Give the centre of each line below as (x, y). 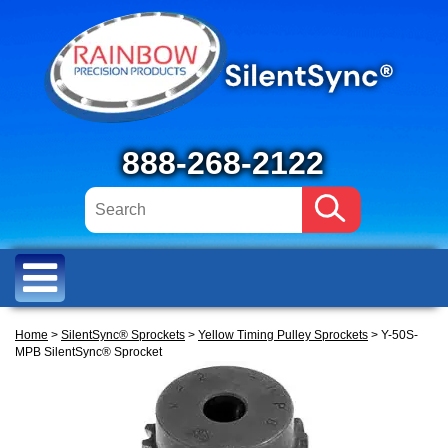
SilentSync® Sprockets (123, 335)
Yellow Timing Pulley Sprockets (283, 335)
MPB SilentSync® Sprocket (88, 352)
